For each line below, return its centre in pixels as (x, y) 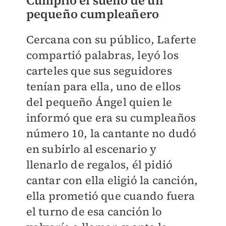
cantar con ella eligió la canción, (112, 180)
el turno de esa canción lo (94, 212)
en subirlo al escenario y (91, 149)
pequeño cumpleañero (93, 14)
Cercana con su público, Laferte (111, 40)
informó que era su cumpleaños (111, 118)
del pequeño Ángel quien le (99, 102)
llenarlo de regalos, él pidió (99, 165)
